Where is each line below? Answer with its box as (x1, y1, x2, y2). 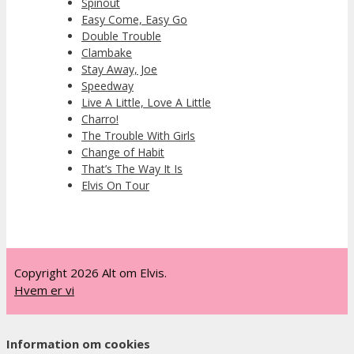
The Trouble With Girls (81, 128, 195, 144)
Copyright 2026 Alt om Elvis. (14, 265, 167, 281)
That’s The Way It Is (81, 161, 183, 177)
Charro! (81, 111, 119, 127)
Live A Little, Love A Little (81, 95, 211, 111)
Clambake (81, 45, 132, 61)
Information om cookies (6, 335, 150, 352)
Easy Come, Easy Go (81, 12, 187, 28)
